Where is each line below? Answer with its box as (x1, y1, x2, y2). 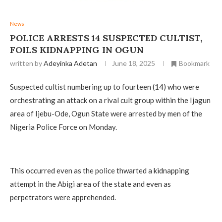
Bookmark (179, 59, 210, 67)
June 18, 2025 (112, 59, 155, 67)
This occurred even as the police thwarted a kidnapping (10, 166, 189, 175)
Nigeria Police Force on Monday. (10, 122, 117, 132)
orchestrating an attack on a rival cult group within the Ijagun (10, 96, 211, 105)
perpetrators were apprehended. (10, 193, 116, 202)
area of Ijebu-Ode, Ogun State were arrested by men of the (10, 109, 202, 118)
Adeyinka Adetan (44, 59, 97, 67)
